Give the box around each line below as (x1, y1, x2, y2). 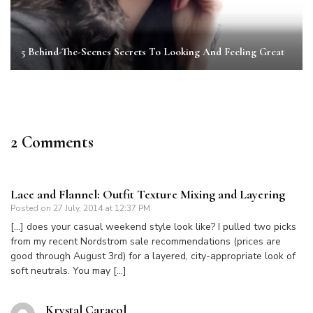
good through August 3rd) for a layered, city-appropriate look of (10, 249, 296, 263)
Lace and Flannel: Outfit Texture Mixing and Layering (10, 187, 285, 203)
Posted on (10, 203, 53, 214)
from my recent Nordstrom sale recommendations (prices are (10, 235, 281, 249)
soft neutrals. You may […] (10, 264, 126, 278)
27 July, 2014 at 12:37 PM (53, 203, 150, 214)
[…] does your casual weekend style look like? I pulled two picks (10, 220, 296, 234)
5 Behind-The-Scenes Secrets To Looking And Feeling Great (21, 45, 284, 59)
